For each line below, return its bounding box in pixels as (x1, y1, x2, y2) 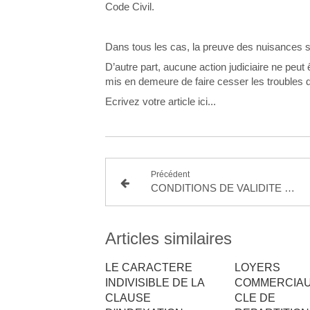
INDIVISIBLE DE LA (105, 277, 204, 289)
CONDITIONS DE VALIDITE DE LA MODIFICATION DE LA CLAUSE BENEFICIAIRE (284, 182, 295, 194)
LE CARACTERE (105, 262, 192, 273)
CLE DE (234, 292, 275, 304)
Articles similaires (105, 229, 232, 248)
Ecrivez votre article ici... (105, 95, 216, 107)
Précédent (151, 170, 190, 179)
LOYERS (234, 262, 280, 273)
